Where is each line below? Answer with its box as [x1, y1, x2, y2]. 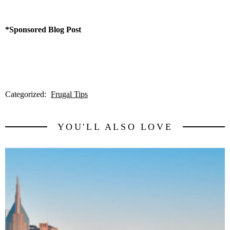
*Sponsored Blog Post [5, 25, 81, 34]
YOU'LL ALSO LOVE [57, 121, 173, 132]
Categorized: [5, 89, 48, 99]
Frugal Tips [51, 89, 88, 99]
